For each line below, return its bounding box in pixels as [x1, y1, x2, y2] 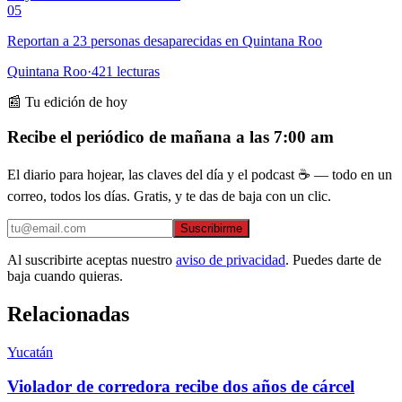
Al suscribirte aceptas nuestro [7, 251, 172, 267]
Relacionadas [7, 301, 129, 326]
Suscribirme [180, 221, 242, 235]
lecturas [113, 64, 160, 80]
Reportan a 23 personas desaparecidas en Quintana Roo [7, 33, 322, 49]
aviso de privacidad [176, 251, 285, 267]
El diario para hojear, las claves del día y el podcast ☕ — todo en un [7, 166, 392, 182]
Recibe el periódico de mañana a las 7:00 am [7, 127, 334, 147]
